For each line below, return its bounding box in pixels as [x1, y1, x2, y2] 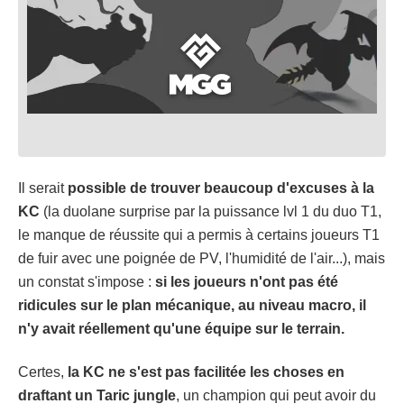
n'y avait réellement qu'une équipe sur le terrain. [18, 320, 344, 336]
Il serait [18, 179, 64, 196]
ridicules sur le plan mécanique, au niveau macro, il [18, 297, 366, 313]
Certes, [18, 363, 64, 380]
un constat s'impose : [18, 273, 155, 289]
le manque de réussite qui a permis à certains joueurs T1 [18, 226, 380, 243]
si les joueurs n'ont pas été [155, 273, 338, 289]
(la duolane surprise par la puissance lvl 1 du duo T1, [40, 203, 381, 219]
